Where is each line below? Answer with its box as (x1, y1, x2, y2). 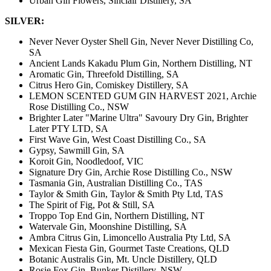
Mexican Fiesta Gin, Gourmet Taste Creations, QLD (29, 243, 229, 254)
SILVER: (5, 16, 44, 27)
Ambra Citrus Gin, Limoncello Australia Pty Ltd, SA (29, 232, 231, 243)
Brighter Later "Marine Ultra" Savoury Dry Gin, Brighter (29, 113, 248, 123)
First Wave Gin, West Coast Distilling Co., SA (29, 134, 206, 145)
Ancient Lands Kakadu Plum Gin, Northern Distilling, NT (29, 58, 252, 69)
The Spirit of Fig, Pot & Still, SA (29, 200, 155, 211)
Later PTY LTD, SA (29, 123, 108, 134)
